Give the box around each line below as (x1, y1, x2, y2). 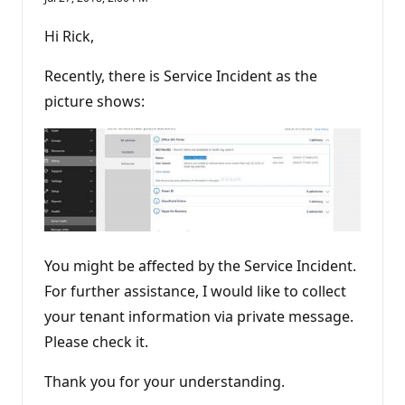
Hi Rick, (44, 25, 94, 46)
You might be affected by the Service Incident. (44, 255, 356, 276)
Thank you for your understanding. (44, 371, 285, 391)
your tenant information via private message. (44, 306, 353, 326)
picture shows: (44, 90, 145, 111)
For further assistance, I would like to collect (44, 280, 346, 301)
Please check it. (44, 331, 148, 352)
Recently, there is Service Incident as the (44, 65, 317, 86)
